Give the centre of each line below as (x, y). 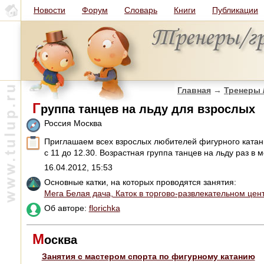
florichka (104, 208)
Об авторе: (66, 208)
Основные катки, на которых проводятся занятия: (140, 182)
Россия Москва (73, 123)
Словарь (141, 10)
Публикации (235, 10)
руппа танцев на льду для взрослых (148, 109)
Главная (194, 90)
